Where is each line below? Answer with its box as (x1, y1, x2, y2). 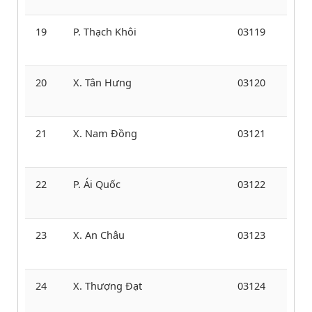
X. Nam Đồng (73, 125, 137, 140)
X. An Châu (73, 227, 125, 242)
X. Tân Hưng (73, 75, 132, 89)
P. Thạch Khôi (73, 24, 136, 38)
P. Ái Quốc (73, 176, 120, 191)
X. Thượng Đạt (73, 278, 142, 292)
